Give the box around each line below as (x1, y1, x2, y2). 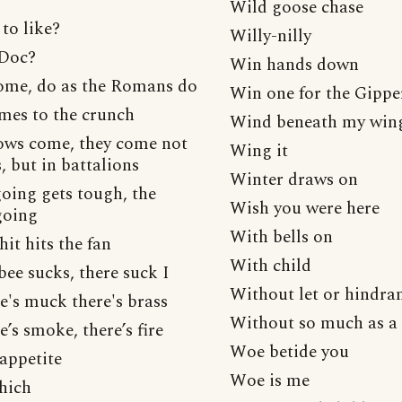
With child (230, 253, 311, 279)
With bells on (230, 224, 333, 250)
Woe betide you (230, 339, 349, 365)
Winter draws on (230, 167, 358, 193)
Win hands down (230, 52, 359, 78)
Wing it (230, 138, 288, 164)
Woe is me (230, 368, 310, 394)
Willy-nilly (230, 23, 311, 49)
